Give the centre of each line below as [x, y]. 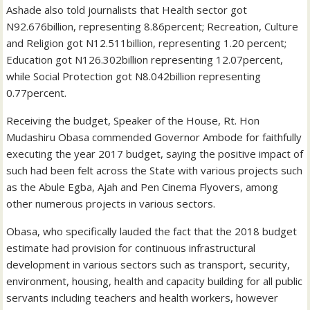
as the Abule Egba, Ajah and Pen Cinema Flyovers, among [143, 186]
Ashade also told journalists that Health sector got [127, 9]
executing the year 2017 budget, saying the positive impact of [155, 153]
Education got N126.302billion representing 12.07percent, [145, 59]
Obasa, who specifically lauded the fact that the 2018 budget [152, 231]
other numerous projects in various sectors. [111, 203]
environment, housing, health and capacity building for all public [155, 281]
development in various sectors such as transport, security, [148, 264]
